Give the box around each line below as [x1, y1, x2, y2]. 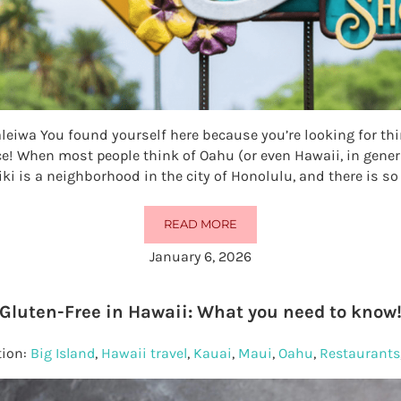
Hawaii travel [101, 345, 188, 363]
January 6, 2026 [149, 247, 252, 265]
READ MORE [163, 218, 237, 232]
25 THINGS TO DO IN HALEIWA [199, 222, 378, 236]
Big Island [30, 345, 96, 363]
